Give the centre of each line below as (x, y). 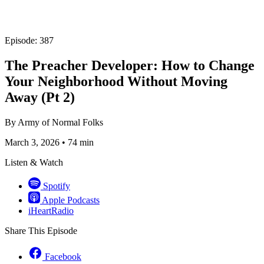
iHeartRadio (51, 210)
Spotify (57, 186)
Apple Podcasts (71, 200)
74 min (81, 142)
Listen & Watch (34, 162)
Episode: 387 (29, 40)
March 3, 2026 (32, 142)
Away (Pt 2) (40, 97)
